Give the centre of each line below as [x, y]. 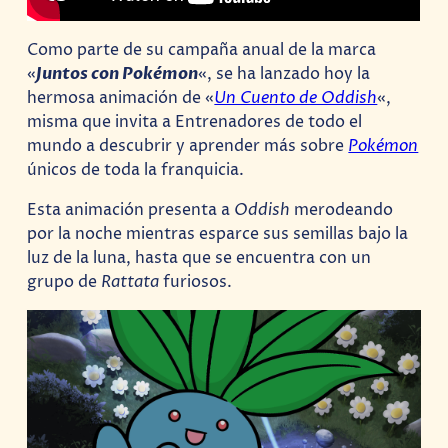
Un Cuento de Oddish [296, 97]
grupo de [64, 282]
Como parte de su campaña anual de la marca [202, 49]
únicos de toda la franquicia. [136, 169]
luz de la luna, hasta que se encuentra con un [199, 258]
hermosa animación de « [121, 97]
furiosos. [198, 282]
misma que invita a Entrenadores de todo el [195, 121]
